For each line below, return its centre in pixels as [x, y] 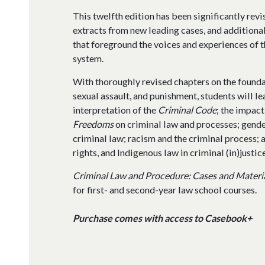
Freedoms [93, 124]
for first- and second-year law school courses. [164, 189]
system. [88, 58]
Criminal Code [187, 109]
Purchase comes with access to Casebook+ [162, 218]
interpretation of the [115, 109]
